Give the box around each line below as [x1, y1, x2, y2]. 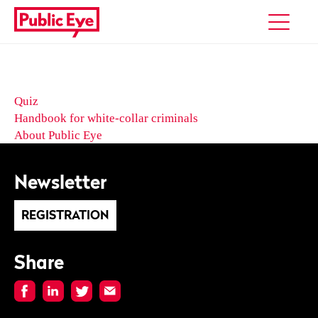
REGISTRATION [21, 208, 109, 222]
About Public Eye [14, 128, 102, 142]
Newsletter [14, 171, 106, 193]
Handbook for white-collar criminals [14, 111, 198, 125]
